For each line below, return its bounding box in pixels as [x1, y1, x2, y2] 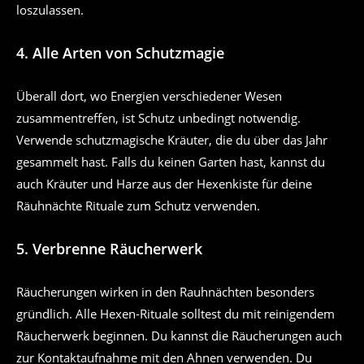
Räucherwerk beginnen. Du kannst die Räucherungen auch [16, 327, 342, 344]
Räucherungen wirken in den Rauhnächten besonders [16, 284, 314, 301]
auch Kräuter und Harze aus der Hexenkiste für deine [16, 175, 312, 193]
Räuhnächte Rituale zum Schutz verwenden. [16, 197, 260, 214]
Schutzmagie [136, 43, 224, 63]
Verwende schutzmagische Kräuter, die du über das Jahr [16, 132, 327, 149]
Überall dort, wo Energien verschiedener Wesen [16, 88, 282, 105]
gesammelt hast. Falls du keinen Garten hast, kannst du [16, 154, 325, 171]
